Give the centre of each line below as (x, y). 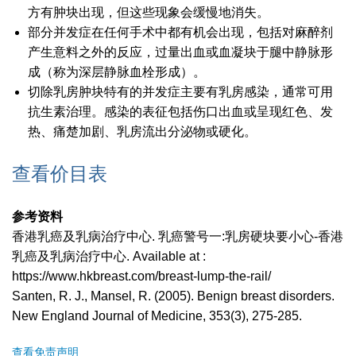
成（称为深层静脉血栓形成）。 (117, 72)
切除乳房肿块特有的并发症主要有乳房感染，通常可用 (180, 92)
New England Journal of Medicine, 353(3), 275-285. (157, 316)
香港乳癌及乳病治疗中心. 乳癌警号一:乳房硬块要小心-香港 (178, 237)
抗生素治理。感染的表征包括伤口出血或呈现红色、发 (180, 112)
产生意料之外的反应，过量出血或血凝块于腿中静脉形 (180, 52)
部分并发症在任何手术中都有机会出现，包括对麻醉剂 (180, 33)
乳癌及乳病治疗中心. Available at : (109, 257)
